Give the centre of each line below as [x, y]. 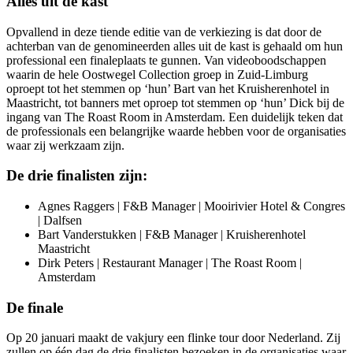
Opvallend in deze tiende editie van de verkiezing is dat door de [164, 32]
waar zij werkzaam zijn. [65, 145]
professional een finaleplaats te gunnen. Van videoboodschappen [166, 60]
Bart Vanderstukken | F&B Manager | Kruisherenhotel [172, 234]
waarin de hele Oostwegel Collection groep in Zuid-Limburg [157, 74]
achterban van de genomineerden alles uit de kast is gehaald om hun [175, 46]
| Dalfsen [60, 220]
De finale [35, 307]
